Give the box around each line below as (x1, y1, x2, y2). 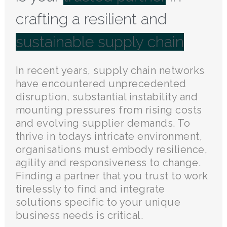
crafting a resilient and (15, 10, 167, 28)
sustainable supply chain (15, 32, 184, 51)
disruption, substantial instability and (15, 90, 198, 103)
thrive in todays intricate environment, (15, 130, 203, 142)
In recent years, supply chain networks (15, 64, 205, 77)
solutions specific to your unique (15, 196, 181, 208)
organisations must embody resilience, (15, 143, 208, 156)
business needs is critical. (15, 209, 143, 221)
